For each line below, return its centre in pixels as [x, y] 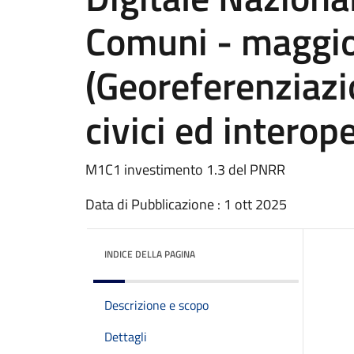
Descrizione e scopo [156, 305]
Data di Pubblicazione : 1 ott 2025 [186, 204]
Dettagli [126, 337]
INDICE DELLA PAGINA [150, 254]
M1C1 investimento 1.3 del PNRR [185, 169]
